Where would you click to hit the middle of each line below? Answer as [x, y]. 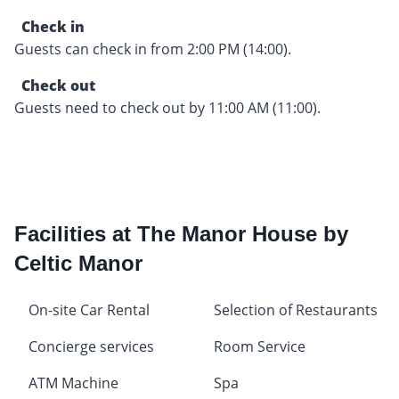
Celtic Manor [78, 264]
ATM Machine [73, 383]
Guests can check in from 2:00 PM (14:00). [153, 49]
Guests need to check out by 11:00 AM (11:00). [167, 108]
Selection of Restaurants [296, 310]
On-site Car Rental [89, 310]
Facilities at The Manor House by [181, 234]
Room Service [260, 347]
